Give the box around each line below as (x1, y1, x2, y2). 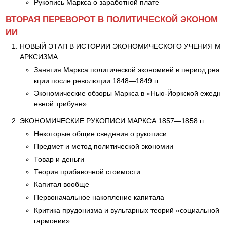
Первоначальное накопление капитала (34, 193, 164, 202)
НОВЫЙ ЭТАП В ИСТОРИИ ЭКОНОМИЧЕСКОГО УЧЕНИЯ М (20, 42, 221, 51)
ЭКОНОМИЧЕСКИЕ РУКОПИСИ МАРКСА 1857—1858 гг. (20, 116, 206, 125)
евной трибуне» (34, 100, 87, 108)
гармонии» (34, 216, 70, 225)
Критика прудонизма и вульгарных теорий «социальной (34, 206, 219, 214)
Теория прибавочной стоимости (34, 168, 140, 176)
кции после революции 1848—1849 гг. (34, 77, 160, 85)
